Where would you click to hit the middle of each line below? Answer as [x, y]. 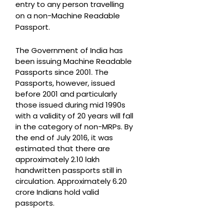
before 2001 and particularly [66, 94]
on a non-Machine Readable [68, 16]
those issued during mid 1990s [70, 105]
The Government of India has [69, 51]
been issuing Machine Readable [74, 61]
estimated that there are [63, 149]
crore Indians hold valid [57, 192]
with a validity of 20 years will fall [74, 116]
